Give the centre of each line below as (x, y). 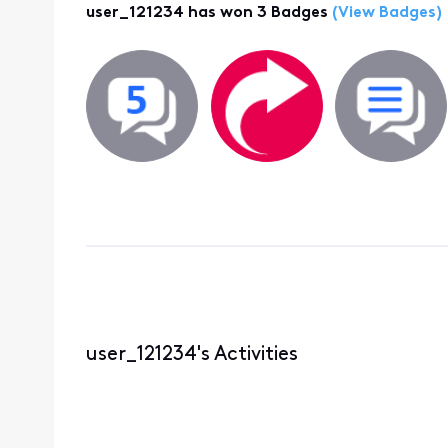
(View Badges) (384, 13)
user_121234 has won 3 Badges (206, 13)
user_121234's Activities (191, 354)
